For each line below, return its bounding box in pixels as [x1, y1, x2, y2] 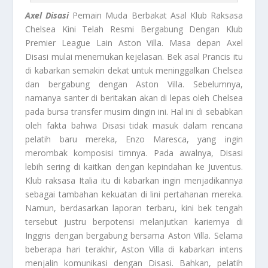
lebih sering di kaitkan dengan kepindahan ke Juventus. [25, 161, 243, 173]
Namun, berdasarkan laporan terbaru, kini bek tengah [25, 202, 243, 214]
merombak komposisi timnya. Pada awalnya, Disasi [25, 147, 243, 159]
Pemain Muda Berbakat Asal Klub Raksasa [72, 10, 243, 22]
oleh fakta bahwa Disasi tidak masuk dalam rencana [25, 120, 243, 132]
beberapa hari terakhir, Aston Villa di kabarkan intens [25, 243, 243, 255]
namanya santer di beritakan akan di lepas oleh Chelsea [25, 92, 243, 104]
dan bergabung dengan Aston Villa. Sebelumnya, [25, 78, 243, 90]
